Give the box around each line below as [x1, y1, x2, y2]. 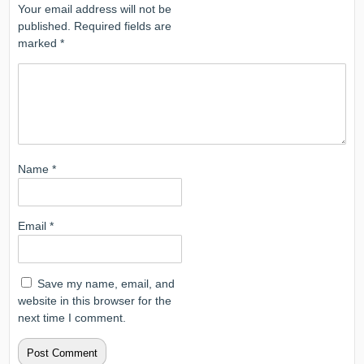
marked [18, 37, 61, 50]
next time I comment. [18, 311, 127, 325]
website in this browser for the [18, 294, 172, 308]
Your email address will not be [18, 2, 172, 16]
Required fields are [74, 19, 172, 33]
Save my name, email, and [37, 277, 175, 291]
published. [18, 19, 71, 33]
